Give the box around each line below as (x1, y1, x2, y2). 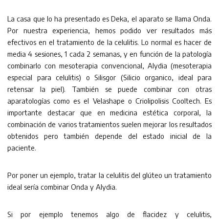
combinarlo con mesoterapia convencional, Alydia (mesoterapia (7, 61, 212, 70)
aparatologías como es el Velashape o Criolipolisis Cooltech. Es (7, 96, 212, 105)
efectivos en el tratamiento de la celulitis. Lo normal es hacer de (7, 37, 212, 46)
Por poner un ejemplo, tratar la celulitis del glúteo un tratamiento (7, 170, 212, 179)
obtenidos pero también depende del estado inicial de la (7, 131, 212, 140)
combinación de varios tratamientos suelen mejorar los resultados (7, 119, 212, 129)
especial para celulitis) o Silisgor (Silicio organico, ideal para (7, 72, 212, 82)
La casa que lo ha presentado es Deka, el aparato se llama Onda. (7, 14, 212, 23)
